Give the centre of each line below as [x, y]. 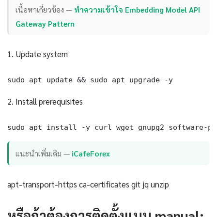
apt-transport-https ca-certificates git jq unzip [88, 184]
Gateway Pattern [45, 23]
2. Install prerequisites [45, 101]
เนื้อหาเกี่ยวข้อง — [45, 9]
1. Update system [38, 54]
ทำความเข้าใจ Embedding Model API [137, 9]
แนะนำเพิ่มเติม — [44, 153]
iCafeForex [91, 153]
